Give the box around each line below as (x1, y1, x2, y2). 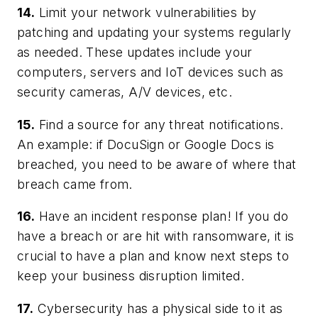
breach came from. (17, 176, 133, 192)
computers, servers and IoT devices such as (17, 65, 284, 80)
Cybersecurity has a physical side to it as (33, 301, 283, 317)
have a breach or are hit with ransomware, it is (17, 229, 295, 244)
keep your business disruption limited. (17, 268, 245, 284)
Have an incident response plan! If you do (35, 209, 289, 224)
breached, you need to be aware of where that (17, 156, 297, 172)
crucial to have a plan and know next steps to (17, 248, 289, 264)
